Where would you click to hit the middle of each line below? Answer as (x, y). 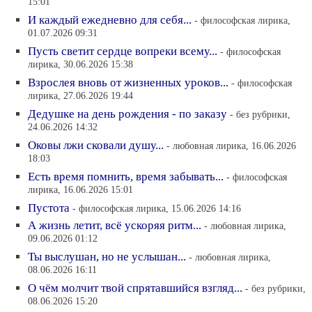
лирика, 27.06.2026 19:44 (80, 96)
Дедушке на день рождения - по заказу (127, 114)
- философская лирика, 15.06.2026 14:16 (157, 208)
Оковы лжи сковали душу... (96, 145)
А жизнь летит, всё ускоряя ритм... (115, 225)
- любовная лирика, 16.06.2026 (231, 146)
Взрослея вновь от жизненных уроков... (128, 83)
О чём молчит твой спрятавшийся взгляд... (135, 288)
